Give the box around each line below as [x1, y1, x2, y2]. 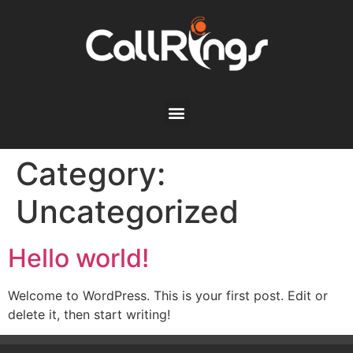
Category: [16, 154, 165, 193]
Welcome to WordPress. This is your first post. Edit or [8, 288, 328, 303]
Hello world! [8, 243, 149, 273]
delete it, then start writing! [8, 307, 170, 322]
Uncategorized [16, 192, 239, 231]
